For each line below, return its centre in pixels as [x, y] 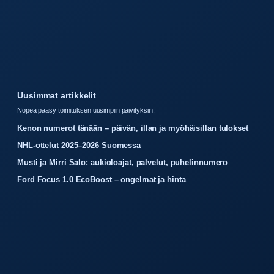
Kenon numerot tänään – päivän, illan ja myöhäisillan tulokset [133, 128]
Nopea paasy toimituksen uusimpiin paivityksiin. [86, 110]
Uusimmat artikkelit [57, 96]
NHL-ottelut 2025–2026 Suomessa [79, 146]
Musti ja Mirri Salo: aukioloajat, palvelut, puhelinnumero [123, 163]
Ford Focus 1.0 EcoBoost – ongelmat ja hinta [102, 180]
